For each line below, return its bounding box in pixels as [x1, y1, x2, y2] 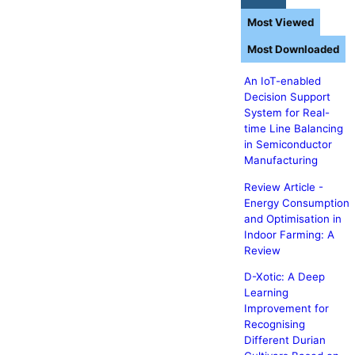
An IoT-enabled [243, 74, 321, 88]
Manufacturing [243, 154, 318, 167]
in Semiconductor [243, 138, 332, 151]
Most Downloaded [246, 42, 339, 55]
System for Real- [243, 106, 330, 120]
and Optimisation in [243, 212, 342, 225]
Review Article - [243, 180, 323, 193]
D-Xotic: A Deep [243, 269, 325, 283]
